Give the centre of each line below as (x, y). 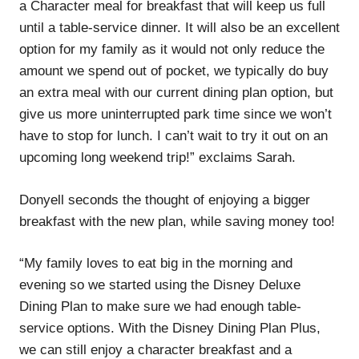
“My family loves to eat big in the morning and (156, 264)
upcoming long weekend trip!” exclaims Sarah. (157, 158)
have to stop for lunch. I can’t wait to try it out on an (173, 136)
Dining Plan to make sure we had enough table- (160, 307)
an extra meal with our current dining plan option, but (176, 93)
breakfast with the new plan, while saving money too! (177, 221)
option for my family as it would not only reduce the (172, 50)
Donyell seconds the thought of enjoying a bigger (165, 200)
